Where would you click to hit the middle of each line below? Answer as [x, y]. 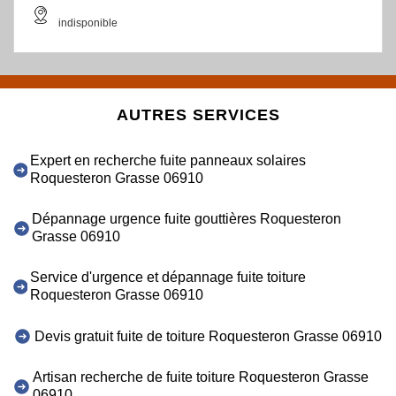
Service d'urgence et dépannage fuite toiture [168, 277]
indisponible [88, 23]
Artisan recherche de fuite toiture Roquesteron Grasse [201, 377]
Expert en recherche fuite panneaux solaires [168, 160]
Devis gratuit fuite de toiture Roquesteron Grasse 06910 [208, 336]
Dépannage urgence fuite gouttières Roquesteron [187, 219]
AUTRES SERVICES [198, 115]
